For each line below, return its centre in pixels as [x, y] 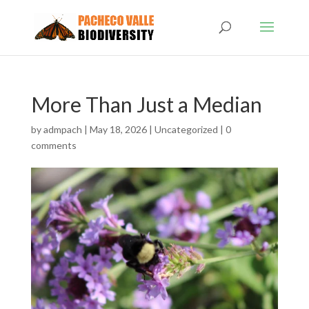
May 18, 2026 [118, 129]
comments [53, 145]
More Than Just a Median [146, 104]
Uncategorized [186, 129]
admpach [62, 129]
